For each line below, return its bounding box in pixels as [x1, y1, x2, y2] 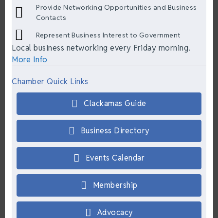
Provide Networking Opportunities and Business [36, 3, 197, 12]
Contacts [36, 13, 66, 22]
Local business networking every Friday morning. [12, 43, 191, 54]
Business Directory [80, 126, 150, 136]
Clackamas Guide [84, 98, 146, 109]
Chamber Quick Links [12, 76, 89, 87]
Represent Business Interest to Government [36, 30, 181, 39]
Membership [92, 180, 138, 191]
